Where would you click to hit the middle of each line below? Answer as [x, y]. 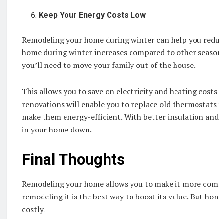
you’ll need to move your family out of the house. [109, 65]
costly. [34, 209]
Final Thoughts [77, 159]
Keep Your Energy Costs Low [92, 15]
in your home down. [59, 129]
